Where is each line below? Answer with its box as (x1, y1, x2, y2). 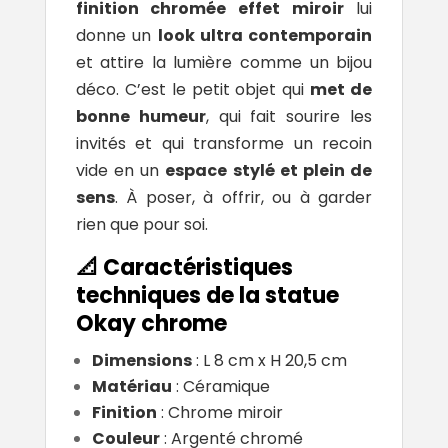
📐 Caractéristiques (75, 252, 293, 284)
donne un (75, 24, 158, 48)
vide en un (75, 159, 166, 183)
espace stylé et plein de (165, 159, 373, 183)
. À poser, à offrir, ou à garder (114, 186, 373, 210)
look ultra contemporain (157, 24, 373, 48)
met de (310, 78, 373, 102)
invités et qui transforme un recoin (75, 132, 373, 156)
